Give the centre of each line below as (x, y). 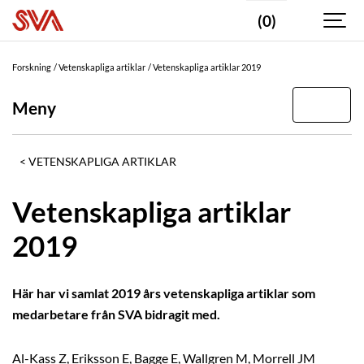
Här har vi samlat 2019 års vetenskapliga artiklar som (164, 294)
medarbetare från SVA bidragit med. (117, 315)
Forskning (32, 67)
